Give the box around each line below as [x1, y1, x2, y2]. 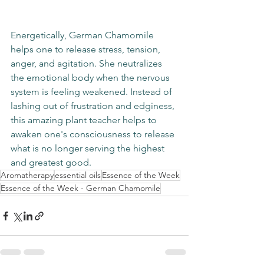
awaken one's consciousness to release [11, 128, 177, 140]
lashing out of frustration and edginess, [11, 100, 177, 112]
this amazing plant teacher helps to [11, 114, 159, 126]
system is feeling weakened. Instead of [11, 86, 174, 98]
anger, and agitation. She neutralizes [11, 58, 164, 70]
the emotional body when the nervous [11, 72, 172, 84]
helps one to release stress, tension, [11, 44, 163, 55]
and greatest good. [11, 157, 94, 169]
